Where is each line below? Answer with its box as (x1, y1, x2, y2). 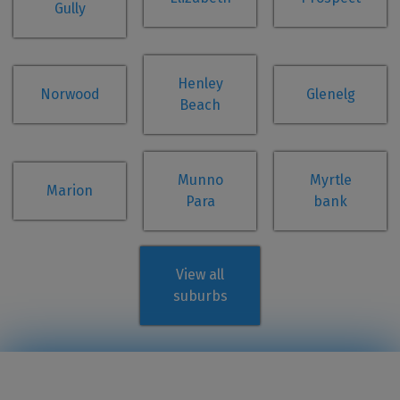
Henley (177, 75, 223, 93)
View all (176, 266, 224, 284)
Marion (46, 182, 93, 200)
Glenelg (305, 86, 355, 104)
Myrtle (309, 171, 352, 189)
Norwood (39, 86, 100, 104)
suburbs (172, 287, 228, 305)
